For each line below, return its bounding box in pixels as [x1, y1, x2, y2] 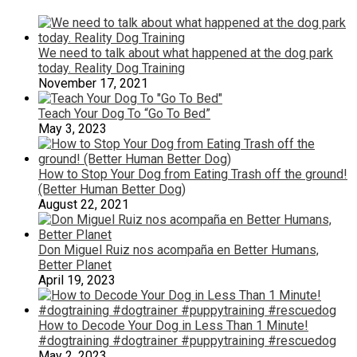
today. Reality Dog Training [38, 60, 185, 76]
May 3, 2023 [38, 120, 107, 136]
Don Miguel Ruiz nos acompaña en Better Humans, [38, 241, 319, 257]
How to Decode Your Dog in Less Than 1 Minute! [38, 317, 308, 333]
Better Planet [38, 257, 112, 273]
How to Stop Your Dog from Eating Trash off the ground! [38, 166, 347, 182]
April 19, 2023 [38, 272, 116, 288]
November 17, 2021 [38, 75, 148, 91]
